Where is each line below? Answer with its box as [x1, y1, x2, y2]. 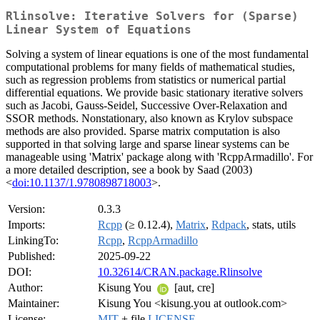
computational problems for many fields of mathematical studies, [6, 61, 295, 74]
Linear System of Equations [6, 23, 191, 37]
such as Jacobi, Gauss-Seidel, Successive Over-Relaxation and [6, 99, 287, 112]
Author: [8, 281, 43, 294]
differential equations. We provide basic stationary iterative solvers [6, 86, 303, 99]
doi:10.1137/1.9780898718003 [12, 176, 151, 189]
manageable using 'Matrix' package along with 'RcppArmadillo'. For [6, 151, 313, 164]
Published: [8, 250, 55, 263]
